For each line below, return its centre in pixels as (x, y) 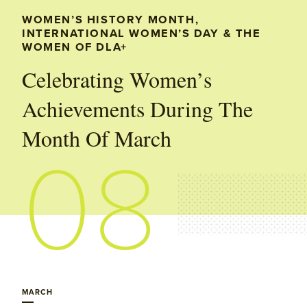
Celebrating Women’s (117, 79)
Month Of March (97, 138)
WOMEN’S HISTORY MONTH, (111, 20)
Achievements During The (137, 108)
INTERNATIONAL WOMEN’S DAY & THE (142, 33)
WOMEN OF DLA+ (75, 47)
